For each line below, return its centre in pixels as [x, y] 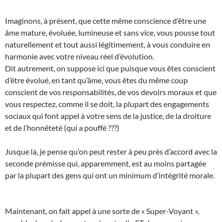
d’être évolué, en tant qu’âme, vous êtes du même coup [96, 80]
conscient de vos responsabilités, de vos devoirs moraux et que [111, 92]
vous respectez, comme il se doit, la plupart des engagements [107, 104]
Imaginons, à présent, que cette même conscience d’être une [106, 20]
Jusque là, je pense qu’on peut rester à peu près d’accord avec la [111, 151]
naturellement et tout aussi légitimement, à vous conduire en [108, 44]
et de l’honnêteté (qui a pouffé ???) [62, 127]
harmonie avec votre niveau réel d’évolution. [80, 56]
